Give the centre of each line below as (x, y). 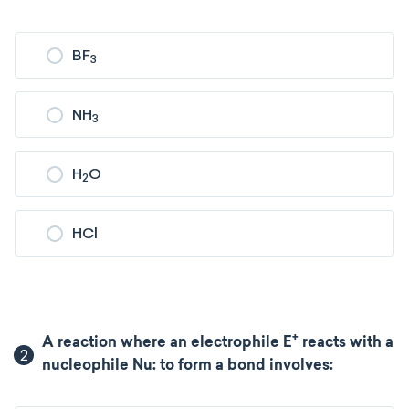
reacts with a (346, 343)
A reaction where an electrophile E (168, 343)
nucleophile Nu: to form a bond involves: (188, 366)
